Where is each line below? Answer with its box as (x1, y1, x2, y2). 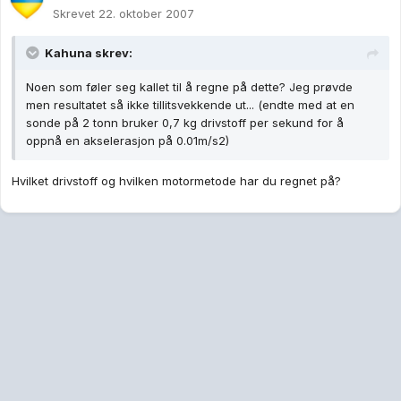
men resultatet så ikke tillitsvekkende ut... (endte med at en (26, 98, 354, 113)
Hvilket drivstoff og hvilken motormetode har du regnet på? (12, 174, 341, 189)
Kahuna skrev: (45, 46, 132, 61)
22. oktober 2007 (98, 6, 194, 21)
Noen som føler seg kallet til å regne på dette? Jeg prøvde (26, 80, 353, 95)
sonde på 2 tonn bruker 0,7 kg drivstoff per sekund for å (26, 115, 344, 131)
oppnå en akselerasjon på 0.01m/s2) (26, 133, 229, 149)
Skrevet (53, 6, 98, 21)
